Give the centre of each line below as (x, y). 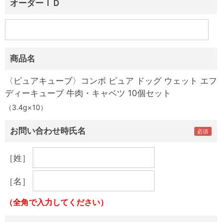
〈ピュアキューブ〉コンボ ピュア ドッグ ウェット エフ (111, 81)
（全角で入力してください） (56, 202)
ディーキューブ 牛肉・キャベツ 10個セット (88, 93)
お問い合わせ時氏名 (48, 131)
